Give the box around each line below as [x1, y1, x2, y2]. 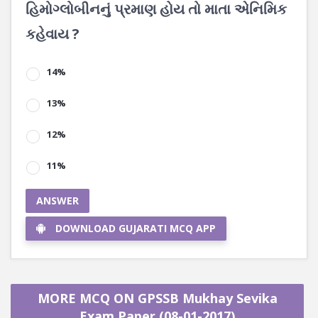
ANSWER [36, 194, 79, 207]
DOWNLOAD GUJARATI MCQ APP [55, 221, 216, 235]
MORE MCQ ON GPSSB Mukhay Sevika [37, 290, 278, 307]
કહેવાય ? [26, 24, 79, 43]
